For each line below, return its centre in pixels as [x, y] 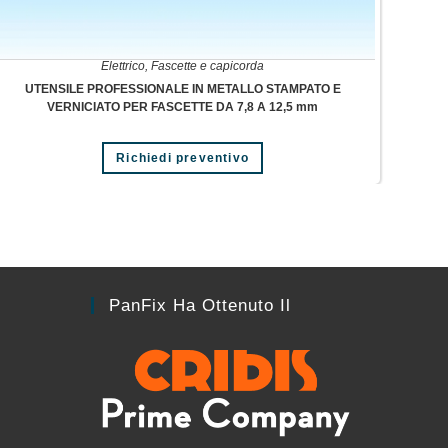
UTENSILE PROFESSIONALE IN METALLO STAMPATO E [182, 89]
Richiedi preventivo [182, 158]
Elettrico [123, 66]
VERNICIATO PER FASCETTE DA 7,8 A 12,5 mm [183, 107]
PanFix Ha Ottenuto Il [200, 305]
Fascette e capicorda [208, 66]
